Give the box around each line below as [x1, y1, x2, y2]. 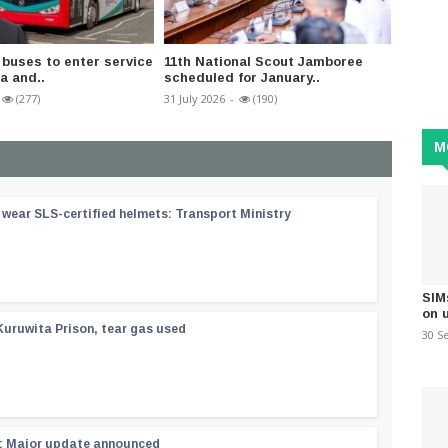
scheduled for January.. [164, 70, 320, 86]
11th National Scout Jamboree [164, 54, 363, 70]
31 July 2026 [164, 91, 225, 107]
